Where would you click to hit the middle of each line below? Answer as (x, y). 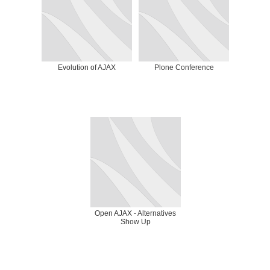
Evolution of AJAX (87, 67)
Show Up (135, 222)
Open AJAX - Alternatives (135, 213)
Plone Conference (184, 67)
